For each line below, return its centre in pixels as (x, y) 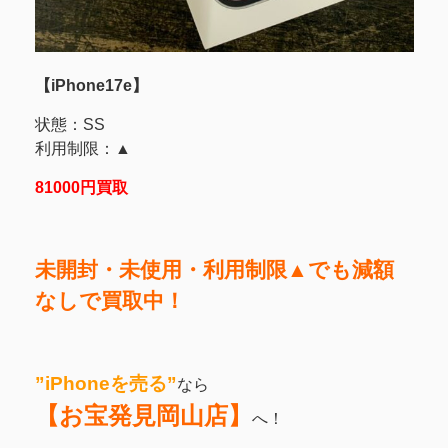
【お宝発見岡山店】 (143, 416)
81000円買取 (81, 188)
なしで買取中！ (109, 301)
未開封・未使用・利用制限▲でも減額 (214, 270)
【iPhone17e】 (91, 86)
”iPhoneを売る (100, 384)
